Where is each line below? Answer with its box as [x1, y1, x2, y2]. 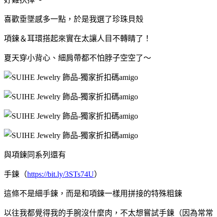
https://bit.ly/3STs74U [27, 170, 94, 178]
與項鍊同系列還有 [4, 150, 66, 159]
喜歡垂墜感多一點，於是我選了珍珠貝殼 [4, 15, 143, 23]
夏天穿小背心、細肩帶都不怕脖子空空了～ [4, 53, 151, 62]
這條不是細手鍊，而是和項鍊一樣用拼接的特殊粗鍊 [4, 189, 182, 198]
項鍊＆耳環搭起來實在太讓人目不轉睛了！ [4, 34, 151, 43]
